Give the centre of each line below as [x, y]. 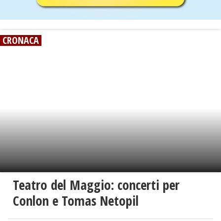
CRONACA [21, 40]
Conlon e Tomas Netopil [76, 201]
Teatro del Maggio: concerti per [96, 185]
